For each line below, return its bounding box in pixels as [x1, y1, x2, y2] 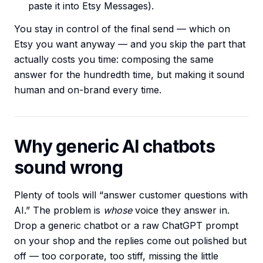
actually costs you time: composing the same [14, 53, 214, 66]
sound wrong [14, 157, 123, 178]
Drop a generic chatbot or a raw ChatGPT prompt [14, 220, 238, 232]
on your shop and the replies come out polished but [14, 235, 247, 247]
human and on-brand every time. [14, 84, 161, 96]
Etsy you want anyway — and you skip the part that [14, 38, 245, 50]
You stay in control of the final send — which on [14, 23, 230, 35]
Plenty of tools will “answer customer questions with [14, 189, 248, 201]
